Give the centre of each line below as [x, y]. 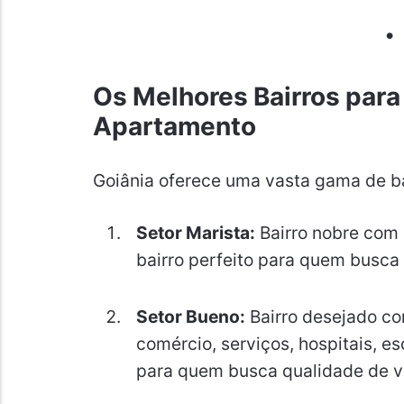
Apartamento [174, 127]
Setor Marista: [195, 233]
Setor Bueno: [190, 316]
